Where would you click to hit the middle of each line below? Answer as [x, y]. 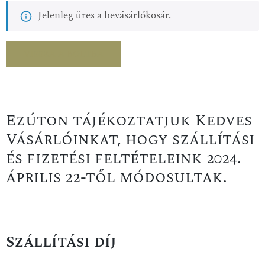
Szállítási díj [61, 242]
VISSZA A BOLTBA [64, 54]
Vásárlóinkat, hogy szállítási [130, 140]
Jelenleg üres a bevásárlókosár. [104, 15]
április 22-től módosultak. [117, 178]
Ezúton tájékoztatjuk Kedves [129, 121]
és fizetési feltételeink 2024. [124, 159]
